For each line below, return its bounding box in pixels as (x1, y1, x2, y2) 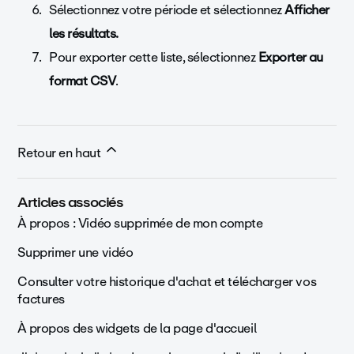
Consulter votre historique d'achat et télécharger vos (17, 271, 317, 292)
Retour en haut (17, 142, 104, 164)
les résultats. (49, 23, 119, 44)
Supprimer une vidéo (17, 242, 134, 263)
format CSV (49, 70, 115, 92)
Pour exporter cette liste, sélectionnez (49, 47, 258, 68)
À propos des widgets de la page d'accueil (17, 318, 257, 339)
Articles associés (17, 190, 123, 214)
